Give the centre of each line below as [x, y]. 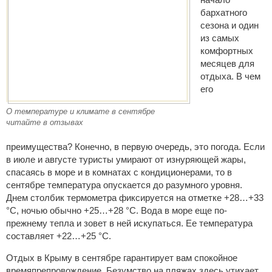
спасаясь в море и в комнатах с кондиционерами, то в [119, 172]
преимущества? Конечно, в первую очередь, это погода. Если [135, 147]
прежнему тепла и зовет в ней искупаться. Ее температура [129, 223]
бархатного [224, 12]
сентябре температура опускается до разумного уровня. [124, 185]
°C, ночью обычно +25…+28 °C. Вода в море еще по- [117, 210]
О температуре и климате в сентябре [80, 111]
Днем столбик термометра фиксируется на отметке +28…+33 [135, 198]
